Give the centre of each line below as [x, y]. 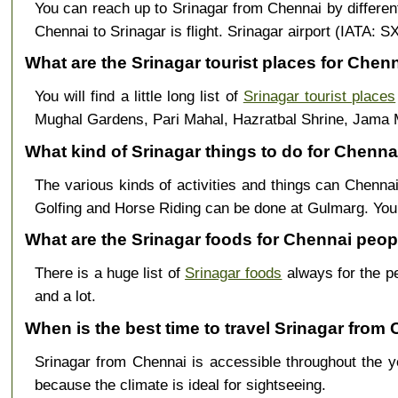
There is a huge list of [110, 273]
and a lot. [65, 296]
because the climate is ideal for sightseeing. [180, 384]
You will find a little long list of [139, 96]
